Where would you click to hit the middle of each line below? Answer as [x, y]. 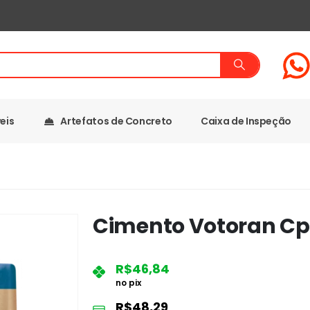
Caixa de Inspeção [246, 121]
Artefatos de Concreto [117, 121]
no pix [128, 282]
